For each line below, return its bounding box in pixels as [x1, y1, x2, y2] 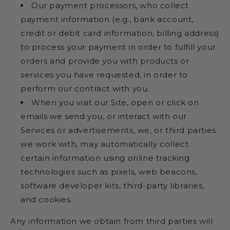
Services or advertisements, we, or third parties [21, 125, 216, 135]
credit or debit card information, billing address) [21, 28, 220, 38]
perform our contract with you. [21, 83, 150, 93]
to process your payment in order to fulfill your [21, 42, 216, 52]
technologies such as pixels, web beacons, [21, 166, 198, 177]
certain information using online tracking [21, 152, 190, 163]
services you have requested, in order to [21, 69, 188, 80]
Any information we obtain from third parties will [10, 216, 213, 226]
